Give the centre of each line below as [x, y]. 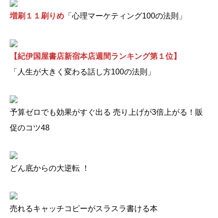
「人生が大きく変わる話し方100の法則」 [82, 72]
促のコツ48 [30, 128]
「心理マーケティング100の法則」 [125, 16]
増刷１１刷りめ [37, 16]
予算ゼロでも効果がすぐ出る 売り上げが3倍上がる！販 [106, 112]
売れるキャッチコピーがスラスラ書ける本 [84, 209]
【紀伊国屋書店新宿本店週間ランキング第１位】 [95, 56]
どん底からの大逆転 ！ [50, 168]
